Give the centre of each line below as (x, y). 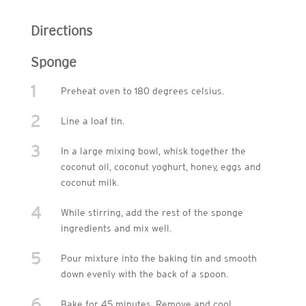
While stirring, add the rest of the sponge (152, 213)
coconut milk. (89, 183)
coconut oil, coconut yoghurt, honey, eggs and (161, 167)
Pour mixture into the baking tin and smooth (158, 259)
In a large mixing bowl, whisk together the (153, 151)
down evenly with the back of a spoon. (144, 274)
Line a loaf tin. (92, 121)
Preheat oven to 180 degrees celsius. (142, 91)
